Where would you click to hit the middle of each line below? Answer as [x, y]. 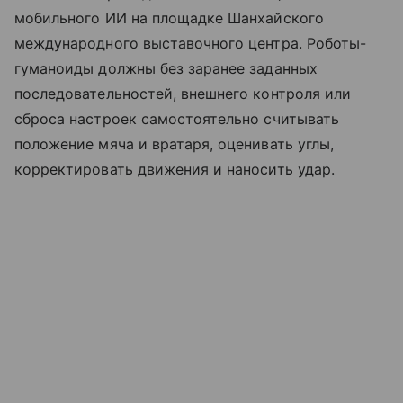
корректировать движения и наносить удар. [175, 170]
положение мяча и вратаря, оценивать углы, [174, 144]
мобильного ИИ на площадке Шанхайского [169, 18]
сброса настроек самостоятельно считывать [177, 119]
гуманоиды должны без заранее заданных [166, 69]
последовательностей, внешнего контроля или [183, 94]
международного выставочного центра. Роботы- [191, 44]
